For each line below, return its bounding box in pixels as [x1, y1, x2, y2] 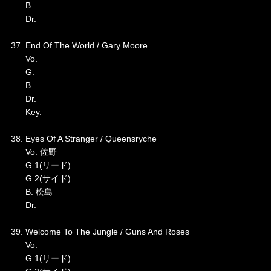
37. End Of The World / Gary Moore [10, 41, 148, 51]
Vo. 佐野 [10, 147, 57, 157]
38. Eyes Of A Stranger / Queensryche [10, 134, 157, 144]
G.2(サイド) [10, 174, 71, 184]
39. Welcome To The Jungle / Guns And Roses [10, 227, 189, 237]
